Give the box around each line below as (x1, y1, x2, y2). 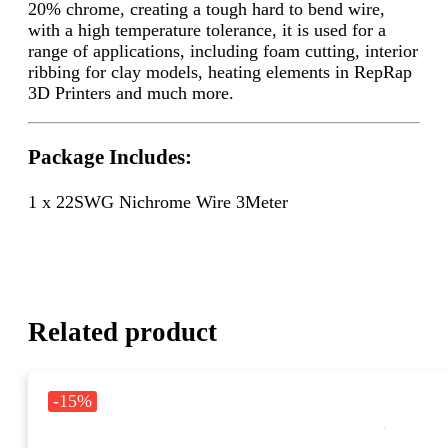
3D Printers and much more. (28, 82, 234, 103)
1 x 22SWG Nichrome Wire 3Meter (28, 191, 288, 212)
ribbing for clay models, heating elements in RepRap (28, 61, 412, 82)
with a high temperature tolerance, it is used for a (28, 19, 386, 40)
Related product (28, 317, 217, 348)
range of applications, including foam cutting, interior (28, 40, 418, 61)
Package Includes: (28, 145, 192, 170)
